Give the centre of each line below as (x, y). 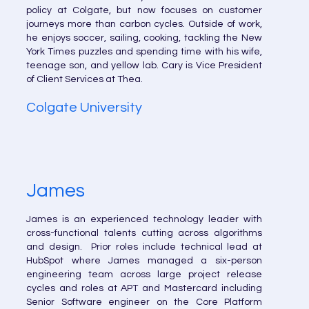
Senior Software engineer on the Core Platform (144, 302)
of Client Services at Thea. (84, 79)
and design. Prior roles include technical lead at (144, 247)
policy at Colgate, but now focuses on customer (144, 10)
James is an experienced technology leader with (144, 219)
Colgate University (84, 108)
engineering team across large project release (144, 275)
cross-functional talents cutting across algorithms (144, 233)
